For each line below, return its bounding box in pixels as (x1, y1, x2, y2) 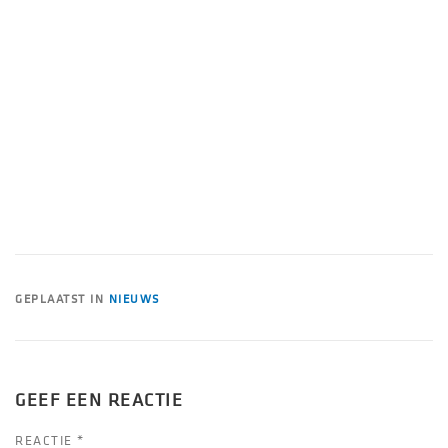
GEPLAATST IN (15, 292, 109, 308)
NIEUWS (108, 292, 160, 308)
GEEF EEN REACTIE (15, 390, 183, 412)
